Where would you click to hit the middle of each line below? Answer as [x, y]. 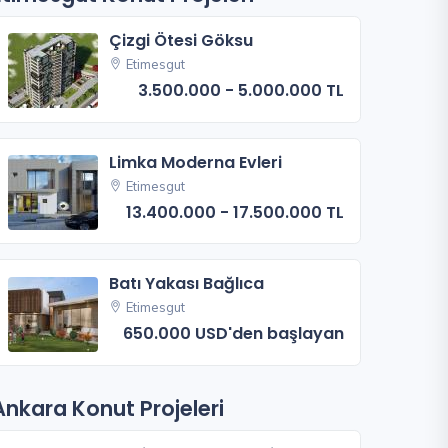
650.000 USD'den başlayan [233, 334]
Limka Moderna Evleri [196, 162]
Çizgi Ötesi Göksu [181, 40]
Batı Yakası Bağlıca [187, 284]
